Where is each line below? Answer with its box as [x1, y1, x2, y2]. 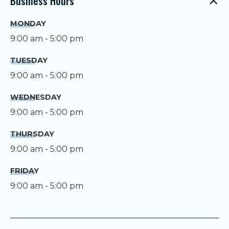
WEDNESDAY [10, 92, 61, 102]
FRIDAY [10, 166, 39, 175]
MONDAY [10, 18, 46, 28]
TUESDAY [10, 55, 48, 65]
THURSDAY [10, 129, 54, 139]
